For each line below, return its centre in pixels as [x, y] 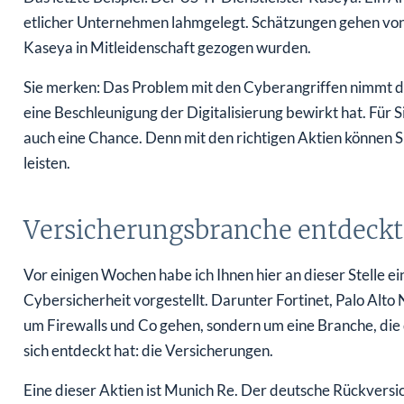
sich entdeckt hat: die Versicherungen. [148, 351]
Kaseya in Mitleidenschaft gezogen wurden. [167, 48]
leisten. [46, 163]
